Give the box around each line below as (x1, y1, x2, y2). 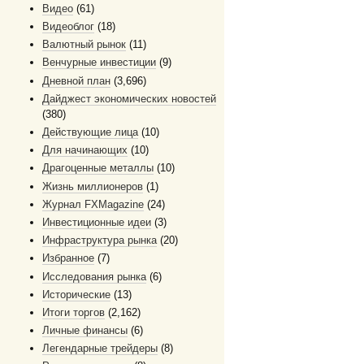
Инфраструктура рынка (42, 234, 157, 247)
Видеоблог (42, 20, 94, 33)
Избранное (42, 252, 94, 265)
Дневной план (42, 74, 110, 87)
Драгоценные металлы (42, 162, 154, 175)
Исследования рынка (42, 270, 146, 283)
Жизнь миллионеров (42, 180, 143, 193)
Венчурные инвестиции (42, 56, 156, 69)
